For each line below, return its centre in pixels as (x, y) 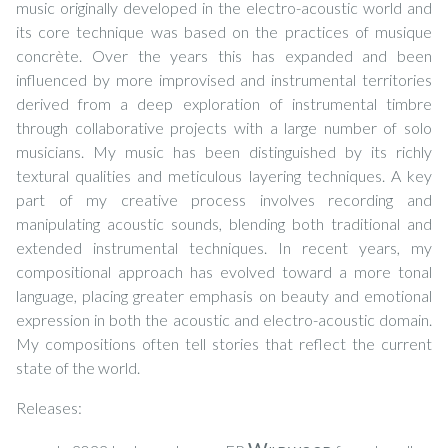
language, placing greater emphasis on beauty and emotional (224, 295)
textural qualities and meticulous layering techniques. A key (224, 175)
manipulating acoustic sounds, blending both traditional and (224, 223)
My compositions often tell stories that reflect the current (224, 343)
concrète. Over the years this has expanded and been (224, 55)
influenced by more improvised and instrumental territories (224, 79)
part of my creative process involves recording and (224, 199)
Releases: (49, 407)
